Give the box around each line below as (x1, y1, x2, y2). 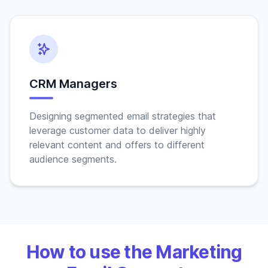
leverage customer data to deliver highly (29, 124, 206, 136)
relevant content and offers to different (29, 139, 205, 151)
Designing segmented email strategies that (29, 110, 216, 122)
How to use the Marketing (26, 241, 242, 263)
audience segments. (29, 153, 117, 165)
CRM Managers (29, 77, 117, 91)
